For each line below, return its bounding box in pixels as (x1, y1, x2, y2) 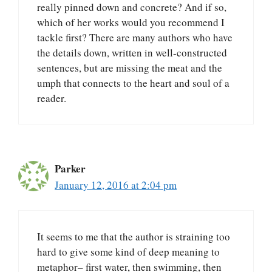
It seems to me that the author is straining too (37, 229, 230, 243)
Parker (55, 161, 86, 177)
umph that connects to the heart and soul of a (37, 76, 229, 90)
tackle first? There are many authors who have (37, 30, 233, 45)
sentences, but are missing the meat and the (37, 61, 222, 75)
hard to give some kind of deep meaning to (37, 244, 220, 259)
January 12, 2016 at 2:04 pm (55, 178, 177, 192)
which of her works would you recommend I (37, 15, 225, 30)
